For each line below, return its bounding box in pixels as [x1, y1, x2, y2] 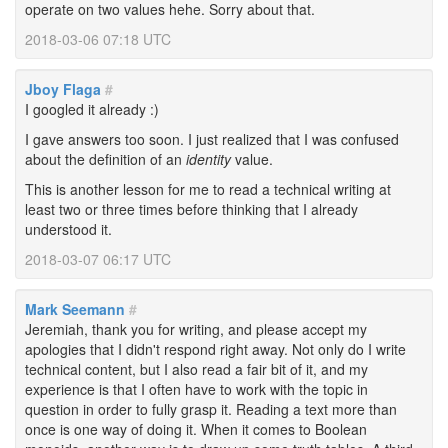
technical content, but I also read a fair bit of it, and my [25, 359, 368, 379]
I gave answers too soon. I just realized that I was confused [25, 129, 399, 149]
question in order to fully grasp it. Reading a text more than [25, 399, 397, 419]
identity [186, 149, 231, 169]
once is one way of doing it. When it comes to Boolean [25, 419, 367, 439]
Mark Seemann [25, 299, 125, 319]
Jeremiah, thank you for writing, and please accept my [25, 319, 367, 339]
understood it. [25, 219, 112, 239]
